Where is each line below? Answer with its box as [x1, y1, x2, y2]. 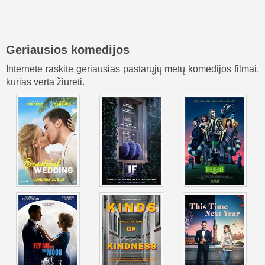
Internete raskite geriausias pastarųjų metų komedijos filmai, [6, 64, 259, 75]
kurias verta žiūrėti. [6, 77, 85, 88]
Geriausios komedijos [6, 43, 130, 57]
